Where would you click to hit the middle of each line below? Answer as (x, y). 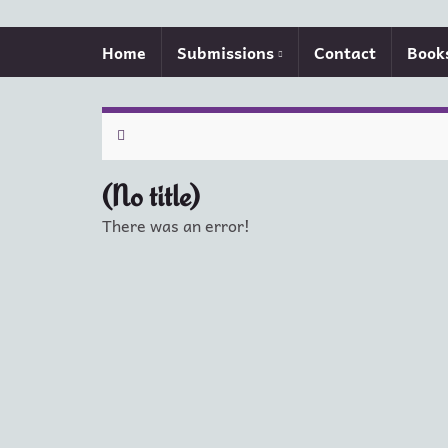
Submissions (227, 51)
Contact (345, 51)
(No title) (150, 195)
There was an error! (176, 224)
